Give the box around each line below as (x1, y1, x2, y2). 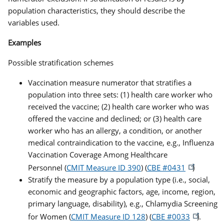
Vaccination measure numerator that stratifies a (28, 77, 191, 87)
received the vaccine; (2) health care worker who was (28, 101, 209, 111)
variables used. (8, 17, 59, 27)
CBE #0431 (147, 162, 185, 172)
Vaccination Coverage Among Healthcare (28, 149, 167, 159)
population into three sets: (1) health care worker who (28, 89, 212, 99)
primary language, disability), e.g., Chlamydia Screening (28, 198, 217, 208)
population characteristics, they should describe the (8, 5, 185, 15)
